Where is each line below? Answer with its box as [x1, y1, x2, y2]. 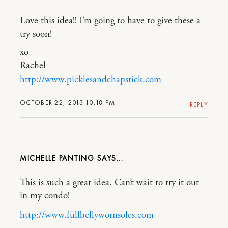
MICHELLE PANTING [20, 153, 94, 163]
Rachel [20, 59, 46, 72]
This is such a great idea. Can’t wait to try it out [20, 176, 199, 189]
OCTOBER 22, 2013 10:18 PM [20, 98, 116, 107]
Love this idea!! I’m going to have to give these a [20, 14, 201, 27]
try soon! [20, 27, 52, 40]
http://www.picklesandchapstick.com [20, 73, 161, 86]
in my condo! [20, 189, 70, 202]
